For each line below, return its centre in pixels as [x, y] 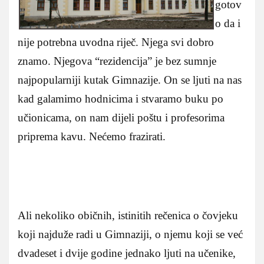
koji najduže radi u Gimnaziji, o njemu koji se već [130, 234]
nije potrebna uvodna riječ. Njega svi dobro [116, 42]
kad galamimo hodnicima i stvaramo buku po [121, 98]
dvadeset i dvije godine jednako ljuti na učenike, [127, 253]
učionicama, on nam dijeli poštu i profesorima [121, 117]
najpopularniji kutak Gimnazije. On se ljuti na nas [130, 80]
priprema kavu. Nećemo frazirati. [92, 136]
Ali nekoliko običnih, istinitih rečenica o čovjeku [128, 215]
